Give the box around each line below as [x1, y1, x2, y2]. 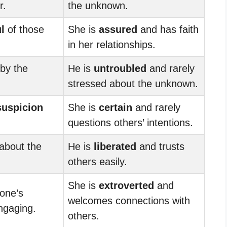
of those [5, 23, 44, 35]
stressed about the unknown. [68, 78, 198, 89]
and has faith [137, 23, 199, 35]
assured [99, 23, 137, 35]
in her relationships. [68, 39, 156, 50]
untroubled [94, 62, 146, 74]
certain [99, 101, 132, 113]
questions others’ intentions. [68, 117, 193, 128]
